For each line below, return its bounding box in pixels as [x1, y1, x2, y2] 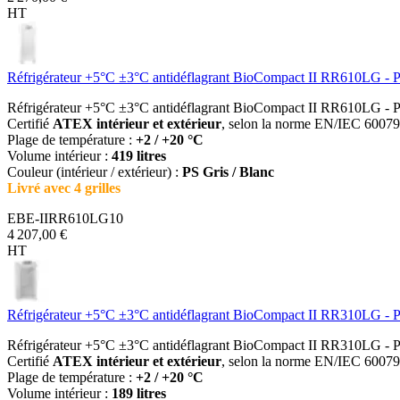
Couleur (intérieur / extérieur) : [7, 163, 182, 179]
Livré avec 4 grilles [7, 179, 121, 196]
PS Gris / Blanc [182, 163, 274, 179]
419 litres [112, 147, 166, 163]
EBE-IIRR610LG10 [7, 210, 123, 226]
